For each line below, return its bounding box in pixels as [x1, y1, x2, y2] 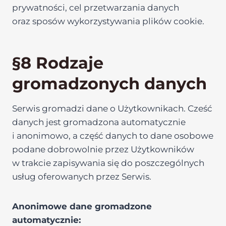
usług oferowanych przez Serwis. [12, 172, 151, 182]
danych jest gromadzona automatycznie [12, 117, 186, 127]
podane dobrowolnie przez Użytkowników [12, 144, 194, 154]
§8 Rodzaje [12, 53, 103, 73]
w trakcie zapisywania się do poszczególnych [12, 158, 204, 168]
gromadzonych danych [12, 74, 207, 93]
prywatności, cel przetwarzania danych [12, 3, 179, 13]
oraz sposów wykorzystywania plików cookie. [12, 16, 204, 26]
